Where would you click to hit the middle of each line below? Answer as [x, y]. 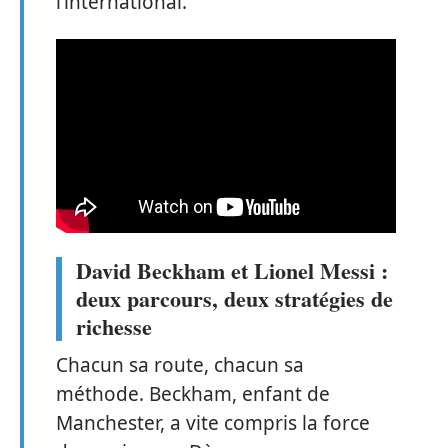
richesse [114, 326]
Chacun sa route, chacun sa [180, 364]
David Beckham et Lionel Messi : [232, 270]
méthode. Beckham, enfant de [193, 393]
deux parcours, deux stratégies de [234, 298]
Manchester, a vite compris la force [213, 422]
